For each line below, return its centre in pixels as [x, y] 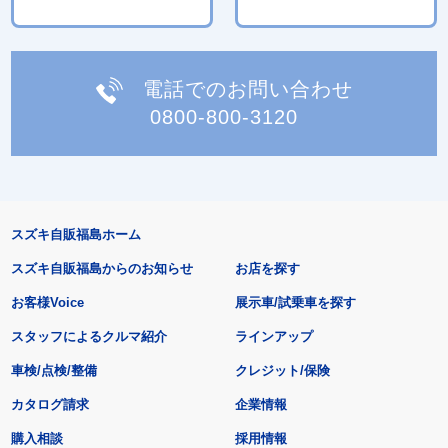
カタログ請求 [49, 405]
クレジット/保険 [283, 371]
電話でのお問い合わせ [247, 88]
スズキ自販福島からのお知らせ [101, 269]
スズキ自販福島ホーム [75, 235]
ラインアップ [274, 337]
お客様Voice [47, 303]
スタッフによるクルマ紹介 [88, 337]
